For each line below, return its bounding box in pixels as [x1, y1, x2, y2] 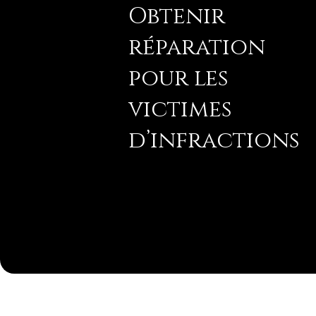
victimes [128, 94, 232, 125]
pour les [128, 63, 229, 94]
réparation [128, 32, 265, 63]
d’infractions [128, 125, 300, 156]
